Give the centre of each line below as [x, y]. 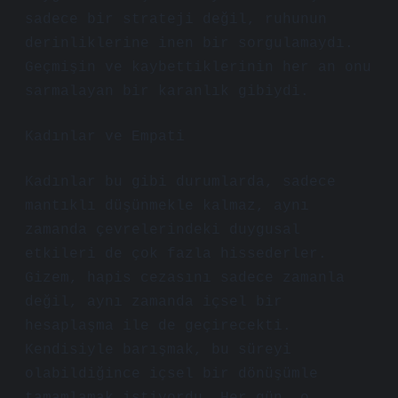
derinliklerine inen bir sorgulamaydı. [189, 44]
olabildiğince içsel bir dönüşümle [171, 374]
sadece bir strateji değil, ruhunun [176, 20]
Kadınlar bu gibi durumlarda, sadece [180, 182]
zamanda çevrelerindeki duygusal [163, 230]
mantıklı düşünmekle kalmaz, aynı [167, 206]
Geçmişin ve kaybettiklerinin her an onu [198, 68]
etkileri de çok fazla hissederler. [176, 254]
